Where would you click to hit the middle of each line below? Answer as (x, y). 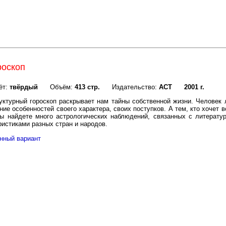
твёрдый (24, 87)
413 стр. (87, 87)
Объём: (56, 87)
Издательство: (129, 87)
